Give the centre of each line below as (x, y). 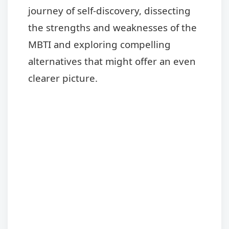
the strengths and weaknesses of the (112, 27)
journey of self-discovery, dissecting (109, 10)
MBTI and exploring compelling (99, 44)
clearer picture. (63, 78)
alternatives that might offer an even (112, 61)
